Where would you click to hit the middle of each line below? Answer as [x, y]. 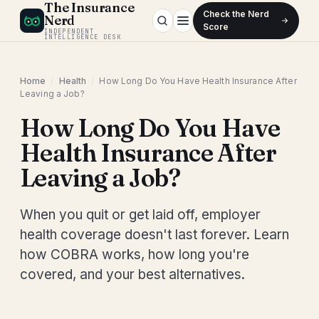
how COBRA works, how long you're [135, 255]
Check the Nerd [236, 14]
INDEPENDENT [69, 31]
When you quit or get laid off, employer [140, 215]
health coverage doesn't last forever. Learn [155, 235]
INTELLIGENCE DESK [83, 37]
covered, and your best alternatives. [132, 274]
